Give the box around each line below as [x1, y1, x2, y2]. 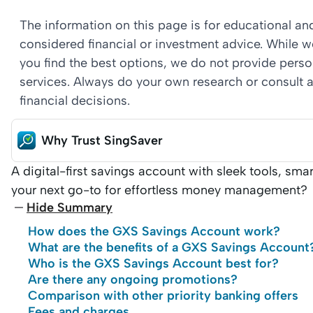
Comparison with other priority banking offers [28, 288, 298, 303]
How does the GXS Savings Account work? [28, 224, 280, 239]
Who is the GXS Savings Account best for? [28, 256, 279, 271]
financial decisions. [20, 93, 130, 108]
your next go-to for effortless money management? [11, 182, 307, 198]
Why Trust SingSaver [41, 133, 163, 148]
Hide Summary [27, 200, 112, 215]
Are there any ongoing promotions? [28, 272, 238, 287]
